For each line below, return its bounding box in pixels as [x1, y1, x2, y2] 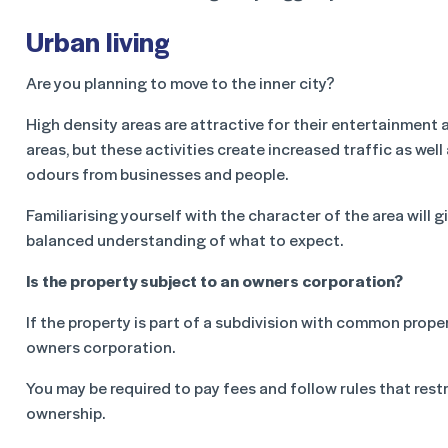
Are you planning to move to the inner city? [26, 71, 335, 94]
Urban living [26, 22, 170, 60]
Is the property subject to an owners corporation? [26, 269, 403, 292]
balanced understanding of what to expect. [26, 228, 343, 251]
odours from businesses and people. [26, 162, 288, 185]
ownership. [26, 401, 105, 424]
